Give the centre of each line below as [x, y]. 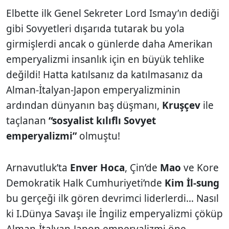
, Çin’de [142, 167]
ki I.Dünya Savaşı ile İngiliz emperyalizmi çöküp [114, 213]
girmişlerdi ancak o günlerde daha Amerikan [109, 44]
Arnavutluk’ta [38, 167]
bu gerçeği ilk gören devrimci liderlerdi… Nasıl [112, 198]
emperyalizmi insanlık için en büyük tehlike [105, 59]
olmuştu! [98, 136]
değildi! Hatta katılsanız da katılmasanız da [105, 74]
